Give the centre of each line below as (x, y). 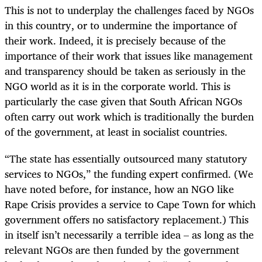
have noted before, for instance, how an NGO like (119, 189)
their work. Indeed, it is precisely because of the (115, 41)
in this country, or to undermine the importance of (121, 25)
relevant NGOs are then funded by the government (122, 250)
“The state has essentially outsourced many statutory (126, 159)
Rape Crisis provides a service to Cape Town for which (130, 204)
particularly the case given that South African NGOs (123, 101)
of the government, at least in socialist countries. (116, 132)
